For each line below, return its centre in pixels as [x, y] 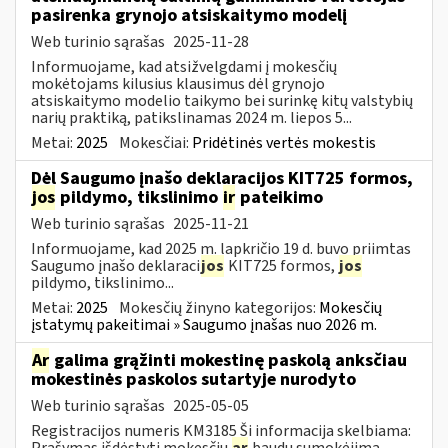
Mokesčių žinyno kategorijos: [219, 307]
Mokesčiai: [155, 142]
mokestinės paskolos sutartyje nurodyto [193, 379]
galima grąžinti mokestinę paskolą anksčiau [228, 360]
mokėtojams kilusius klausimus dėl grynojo [178, 83]
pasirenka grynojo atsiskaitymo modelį [189, 15]
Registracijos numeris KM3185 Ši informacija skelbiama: [221, 430]
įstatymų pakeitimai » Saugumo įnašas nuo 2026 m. [204, 324]
